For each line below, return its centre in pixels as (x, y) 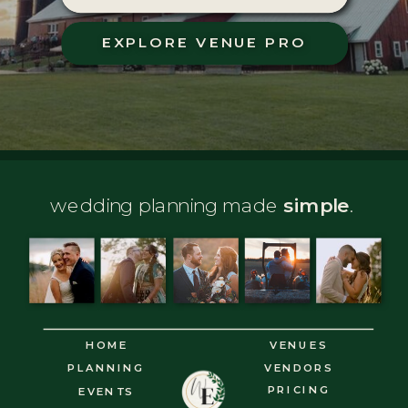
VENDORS (299, 368)
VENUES (299, 346)
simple (317, 206)
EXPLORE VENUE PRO (204, 42)
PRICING (299, 390)
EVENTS (107, 391)
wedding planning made (167, 206)
